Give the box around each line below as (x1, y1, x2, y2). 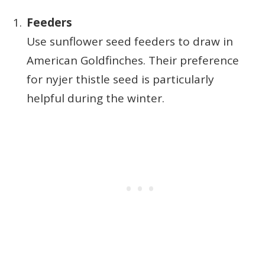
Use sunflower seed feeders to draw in (27, 33, 233, 49)
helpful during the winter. (27, 90, 164, 106)
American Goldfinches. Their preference (27, 52, 239, 68)
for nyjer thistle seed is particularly (27, 71, 214, 87)
